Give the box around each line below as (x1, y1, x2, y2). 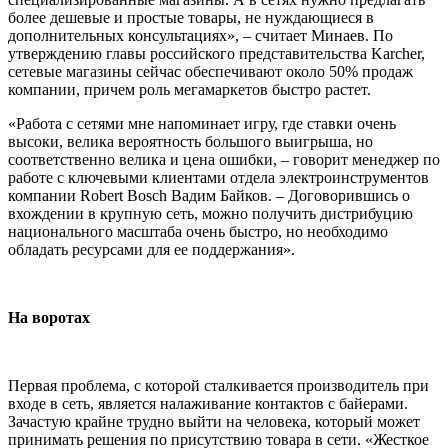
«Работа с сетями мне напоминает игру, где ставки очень (8, 114, 396, 132)
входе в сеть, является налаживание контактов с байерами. (8, 394, 408, 412)
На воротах (8, 308, 90, 326)
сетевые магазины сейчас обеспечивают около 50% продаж (8, 62, 413, 80)
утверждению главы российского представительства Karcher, (8, 44, 425, 62)
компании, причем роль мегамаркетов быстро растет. (8, 80, 371, 98)
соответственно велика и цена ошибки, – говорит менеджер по (8, 150, 440, 168)
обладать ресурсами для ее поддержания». (8, 240, 295, 258)
